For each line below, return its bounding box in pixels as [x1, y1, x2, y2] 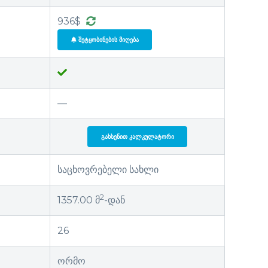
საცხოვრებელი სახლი [57, 163, 159, 175]
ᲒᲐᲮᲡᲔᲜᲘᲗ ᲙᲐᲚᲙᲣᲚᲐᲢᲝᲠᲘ [100, 133, 174, 140]
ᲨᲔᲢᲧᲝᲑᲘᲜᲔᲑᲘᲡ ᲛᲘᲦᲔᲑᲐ [76, 36, 139, 43]
